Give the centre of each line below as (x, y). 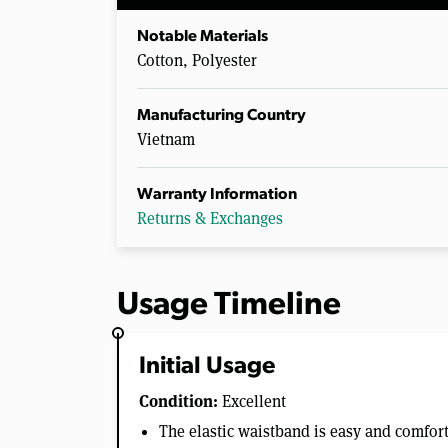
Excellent (252, 401)
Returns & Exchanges (210, 218)
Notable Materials (202, 36)
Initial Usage (207, 366)
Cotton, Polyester (197, 60)
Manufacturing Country (221, 115)
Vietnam (166, 139)
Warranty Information (217, 194)
